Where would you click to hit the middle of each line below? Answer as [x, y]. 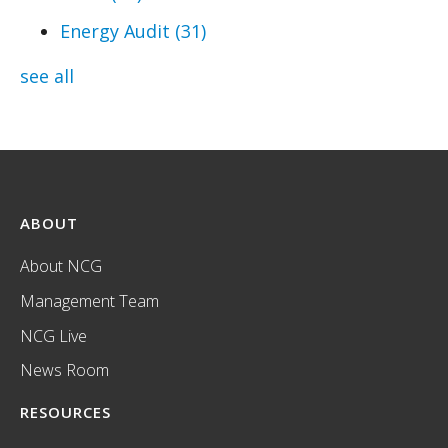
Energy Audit [117, 31]
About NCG [61, 266]
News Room [64, 370]
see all [47, 76]
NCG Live [53, 335]
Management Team [89, 301]
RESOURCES [65, 412]
